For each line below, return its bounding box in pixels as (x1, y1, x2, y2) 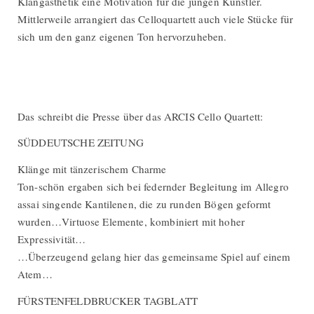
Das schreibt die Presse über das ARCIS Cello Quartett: (18, 109, 264, 123)
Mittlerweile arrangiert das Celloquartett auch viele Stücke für (18, 12, 294, 27)
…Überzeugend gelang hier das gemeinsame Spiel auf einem (18, 250, 291, 264)
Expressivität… (18, 232, 86, 247)
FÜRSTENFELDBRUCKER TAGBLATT (18, 294, 198, 308)
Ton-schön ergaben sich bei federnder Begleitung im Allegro (18, 179, 289, 194)
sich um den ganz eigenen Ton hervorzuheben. (18, 29, 227, 44)
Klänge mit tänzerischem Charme (18, 162, 167, 177)
